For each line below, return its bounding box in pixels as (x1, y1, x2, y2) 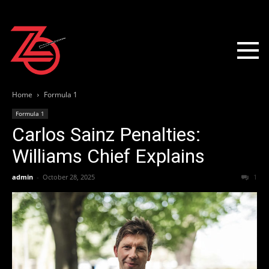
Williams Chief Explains (12, 145, 205, 168)
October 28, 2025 (43, 172, 95, 182)
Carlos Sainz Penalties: (12, 123, 201, 147)
